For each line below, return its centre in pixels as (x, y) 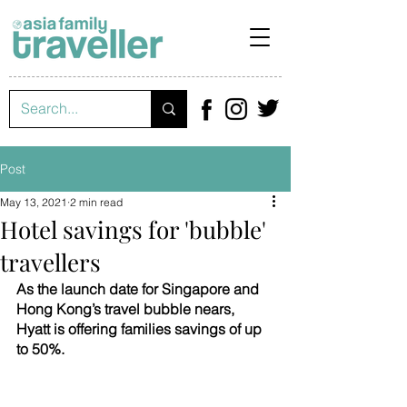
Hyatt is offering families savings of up (141, 329)
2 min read (96, 202)
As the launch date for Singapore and (139, 289)
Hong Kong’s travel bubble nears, (127, 309)
